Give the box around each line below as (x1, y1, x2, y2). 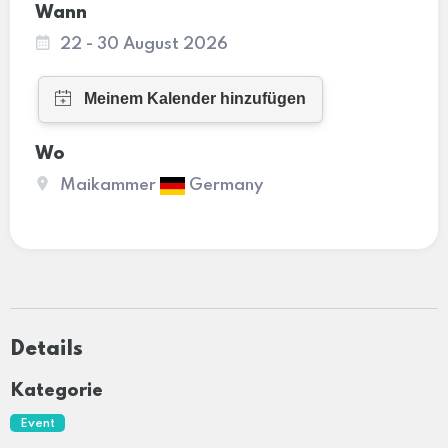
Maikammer (60, 176, 160, 194)
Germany (185, 176, 263, 194)
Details (10, 338, 83, 360)
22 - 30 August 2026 (60, 35, 228, 53)
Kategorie (10, 381, 103, 400)
